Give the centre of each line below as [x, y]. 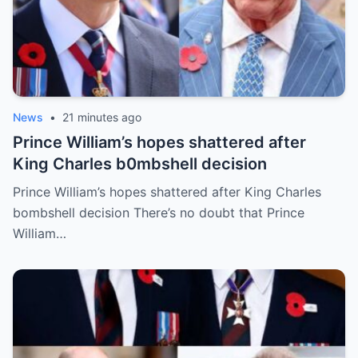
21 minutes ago [102, 117]
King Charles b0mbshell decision [140, 164]
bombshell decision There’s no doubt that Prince [159, 213]
